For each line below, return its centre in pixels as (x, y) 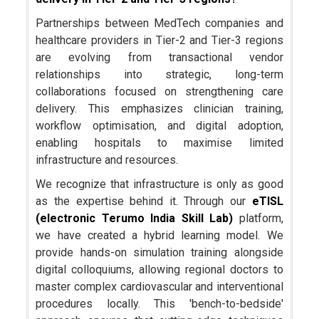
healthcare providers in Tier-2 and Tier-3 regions (159, 41)
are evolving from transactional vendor (159, 58)
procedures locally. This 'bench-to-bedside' (159, 304)
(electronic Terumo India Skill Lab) (135, 219)
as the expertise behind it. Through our (144, 202)
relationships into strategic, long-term (159, 75)
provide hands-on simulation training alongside (159, 253)
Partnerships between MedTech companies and (159, 23)
